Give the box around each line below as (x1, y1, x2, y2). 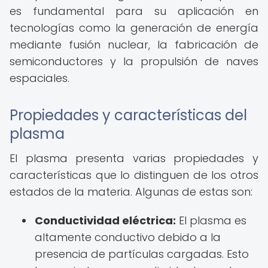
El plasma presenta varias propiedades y (10, 151, 258, 166)
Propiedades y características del (10, 105, 247, 125)
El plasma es (176, 213, 246, 228)
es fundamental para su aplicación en (10, 4, 258, 19)
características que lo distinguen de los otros (10, 167, 258, 182)
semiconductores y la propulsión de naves (10, 54, 258, 69)
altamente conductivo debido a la (35, 230, 221, 245)
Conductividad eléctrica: (35, 213, 176, 228)
